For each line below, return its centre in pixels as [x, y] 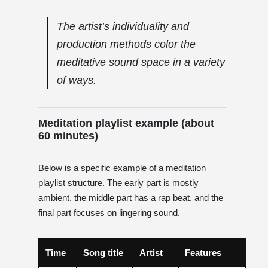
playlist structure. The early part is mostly [118, 182]
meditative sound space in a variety [141, 62]
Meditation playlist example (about [126, 123]
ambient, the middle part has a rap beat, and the [131, 197]
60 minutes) [68, 135]
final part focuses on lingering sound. [109, 212]
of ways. [77, 80]
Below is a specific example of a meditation [122, 167]
